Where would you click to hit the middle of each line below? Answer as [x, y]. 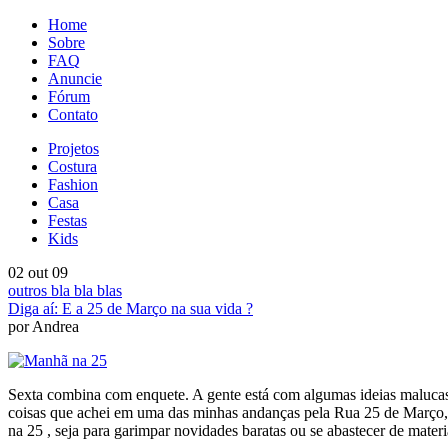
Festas [67, 220]
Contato [73, 114]
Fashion [73, 184]
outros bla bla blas [65, 290]
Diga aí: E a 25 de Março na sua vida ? [130, 308]
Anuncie [75, 78]
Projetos [73, 148]
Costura [72, 166]
